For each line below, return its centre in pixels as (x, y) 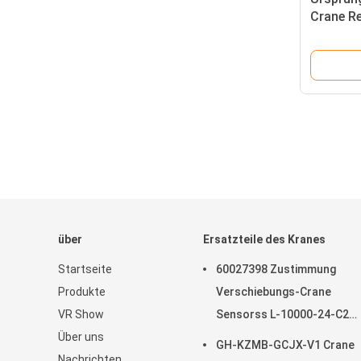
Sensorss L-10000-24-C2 (282, 314)
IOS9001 (238, 337)
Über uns (81, 337)
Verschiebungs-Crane (274, 292)
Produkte (82, 292)
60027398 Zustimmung (276, 269)
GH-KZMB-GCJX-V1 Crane (285, 345)
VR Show (81, 314)
